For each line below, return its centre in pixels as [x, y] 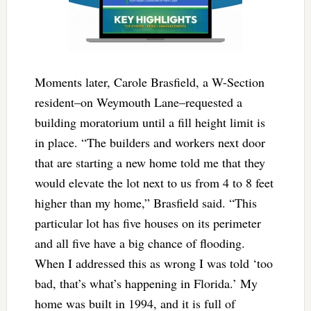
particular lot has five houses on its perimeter [148, 222]
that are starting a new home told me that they [150, 162]
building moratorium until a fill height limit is [150, 122]
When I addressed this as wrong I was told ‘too [153, 263]
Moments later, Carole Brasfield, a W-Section [149, 82]
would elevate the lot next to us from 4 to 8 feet [154, 182]
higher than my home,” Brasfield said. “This [145, 202]
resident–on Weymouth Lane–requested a [138, 102]
